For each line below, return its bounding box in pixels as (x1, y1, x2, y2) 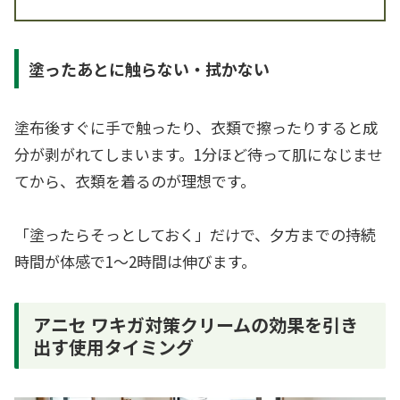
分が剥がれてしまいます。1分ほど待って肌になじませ (14, 142, 382, 165)
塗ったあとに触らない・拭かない (28, 56, 270, 80)
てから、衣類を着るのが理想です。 (14, 169, 255, 192)
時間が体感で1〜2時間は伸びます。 (14, 250, 256, 273)
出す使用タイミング (33, 333, 194, 360)
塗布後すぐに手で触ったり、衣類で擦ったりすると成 (14, 115, 378, 138)
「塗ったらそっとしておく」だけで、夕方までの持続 (14, 223, 376, 246)
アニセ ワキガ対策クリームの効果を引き (33, 311, 358, 337)
